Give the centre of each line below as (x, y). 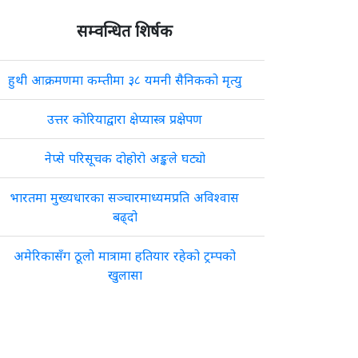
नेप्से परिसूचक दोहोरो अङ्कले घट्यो (125, 158)
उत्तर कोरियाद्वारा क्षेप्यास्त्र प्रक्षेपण (125, 119)
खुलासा (125, 275)
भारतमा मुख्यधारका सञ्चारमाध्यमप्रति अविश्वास (125, 197)
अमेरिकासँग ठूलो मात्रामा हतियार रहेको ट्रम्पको (125, 256)
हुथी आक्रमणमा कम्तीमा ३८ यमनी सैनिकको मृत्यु (125, 80)
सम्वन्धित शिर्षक (125, 31)
